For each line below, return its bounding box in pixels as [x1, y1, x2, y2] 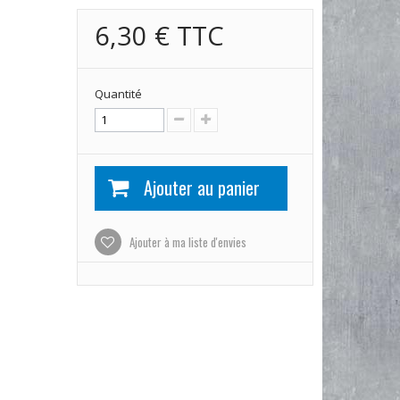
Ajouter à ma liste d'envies [126, 232, 246, 251]
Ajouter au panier [143, 173, 260, 201]
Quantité [94, 85, 142, 102]
